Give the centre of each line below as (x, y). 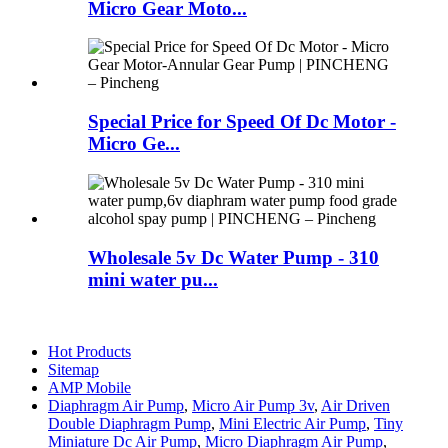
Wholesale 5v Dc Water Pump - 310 (233, 257)
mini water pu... (153, 279)
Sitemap (73, 370)
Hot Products (89, 352)
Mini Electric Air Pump (292, 424)
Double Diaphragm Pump (129, 424)
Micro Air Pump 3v (253, 406)
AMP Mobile (89, 388)
